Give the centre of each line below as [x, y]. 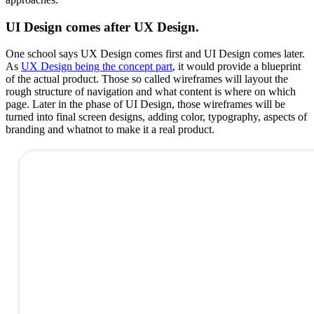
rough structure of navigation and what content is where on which [151, 92]
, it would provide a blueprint [237, 67]
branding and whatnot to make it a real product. [110, 130]
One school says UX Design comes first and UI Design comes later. [155, 54]
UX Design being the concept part [97, 67]
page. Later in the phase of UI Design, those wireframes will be [145, 104]
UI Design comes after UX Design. [102, 27]
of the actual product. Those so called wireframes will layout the [147, 79]
